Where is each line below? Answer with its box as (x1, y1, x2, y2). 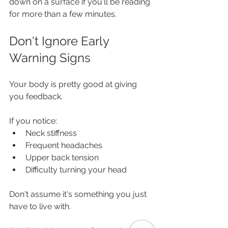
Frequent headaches (25, 140, 102, 151)
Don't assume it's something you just (9, 189, 149, 199)
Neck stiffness (25, 128, 77, 138)
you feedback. (9, 92, 63, 102)
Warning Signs (9, 50, 91, 66)
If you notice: (9, 116, 57, 126)
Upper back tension (25, 153, 99, 163)
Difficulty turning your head (25, 165, 127, 175)
